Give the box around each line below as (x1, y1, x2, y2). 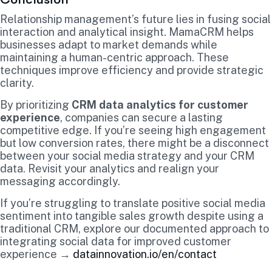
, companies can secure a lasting (60, 110, 223, 124)
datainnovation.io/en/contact (73, 247, 217, 260)
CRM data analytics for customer (72, 98, 248, 111)
